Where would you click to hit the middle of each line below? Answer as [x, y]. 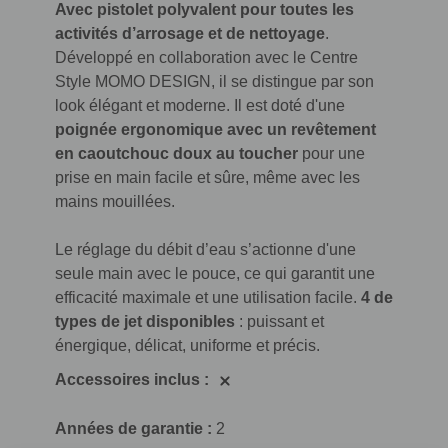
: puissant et [279, 321]
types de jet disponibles [145, 321]
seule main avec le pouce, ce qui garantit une [215, 273]
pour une [331, 153]
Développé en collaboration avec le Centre [206, 57]
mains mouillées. [115, 201]
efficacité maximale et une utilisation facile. [208, 297]
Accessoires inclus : [134, 379]
